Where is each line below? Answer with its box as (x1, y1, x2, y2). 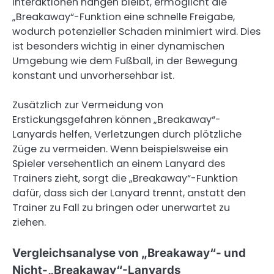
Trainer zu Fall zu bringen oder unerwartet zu (12, 200, 230, 215)
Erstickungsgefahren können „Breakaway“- (12, 112, 221, 127)
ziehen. (12, 215, 46, 229)
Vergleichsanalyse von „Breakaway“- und (12, 246, 246, 261)
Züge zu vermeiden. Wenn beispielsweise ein (12, 141, 228, 156)
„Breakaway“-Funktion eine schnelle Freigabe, (12, 9, 235, 24)
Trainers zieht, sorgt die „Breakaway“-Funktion (12, 171, 238, 185)
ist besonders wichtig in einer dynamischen (12, 39, 224, 53)
